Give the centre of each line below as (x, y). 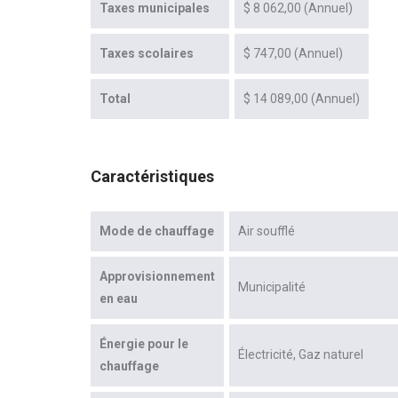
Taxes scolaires (147, 54)
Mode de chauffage (157, 231)
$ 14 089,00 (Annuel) (302, 99)
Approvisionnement (157, 277)
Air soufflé (267, 231)
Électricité (266, 355)
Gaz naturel (331, 355)
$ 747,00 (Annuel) (293, 54)
